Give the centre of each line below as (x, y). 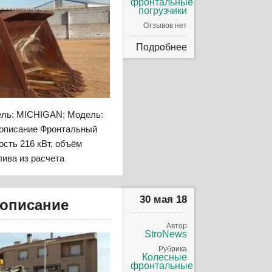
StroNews (166, 234)
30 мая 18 (164, 200)
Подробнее (162, 47)
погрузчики (163, 10)
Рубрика (173, 249)
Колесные (165, 257)
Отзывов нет (165, 25)
